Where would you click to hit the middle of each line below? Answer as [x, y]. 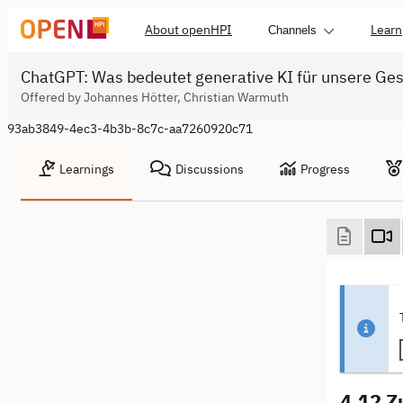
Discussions [210, 169]
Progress [325, 169]
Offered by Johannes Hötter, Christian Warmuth [155, 97]
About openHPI [188, 30]
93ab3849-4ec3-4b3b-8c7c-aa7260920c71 [130, 129]
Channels [292, 30]
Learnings [87, 169]
